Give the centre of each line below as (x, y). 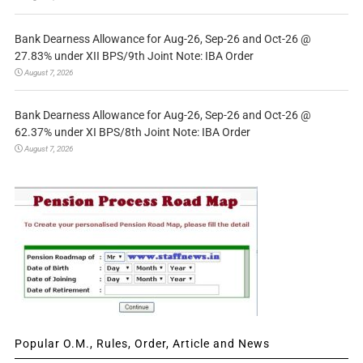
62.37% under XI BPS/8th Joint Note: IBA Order (132, 132)
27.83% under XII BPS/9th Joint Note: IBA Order (134, 56)
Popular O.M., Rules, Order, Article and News (142, 343)
